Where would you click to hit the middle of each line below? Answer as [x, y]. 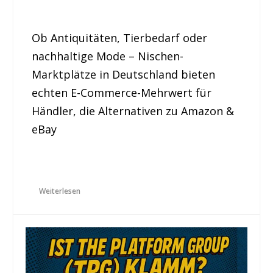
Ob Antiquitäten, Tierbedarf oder [120, 37]
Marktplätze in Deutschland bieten [124, 74]
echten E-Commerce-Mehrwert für [122, 92]
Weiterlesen [60, 191]
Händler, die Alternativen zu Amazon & [133, 111]
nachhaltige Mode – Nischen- [108, 56]
